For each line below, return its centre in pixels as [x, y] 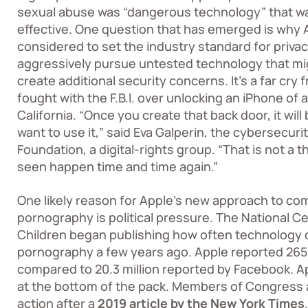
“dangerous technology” [195, 12]
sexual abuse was [70, 12]
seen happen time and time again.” [118, 166]
